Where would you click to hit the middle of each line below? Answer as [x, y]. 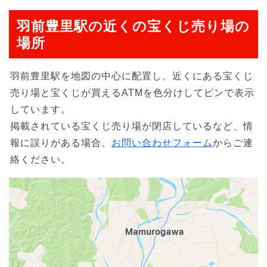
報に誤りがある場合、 [61, 142]
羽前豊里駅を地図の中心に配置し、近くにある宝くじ [132, 76]
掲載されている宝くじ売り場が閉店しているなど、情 [132, 126]
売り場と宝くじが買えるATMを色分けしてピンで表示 [132, 92]
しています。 [41, 109]
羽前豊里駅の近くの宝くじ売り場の [133, 26]
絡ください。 [41, 159]
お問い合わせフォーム [162, 142]
